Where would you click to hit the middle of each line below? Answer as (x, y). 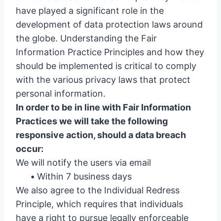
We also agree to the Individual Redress (98, 190)
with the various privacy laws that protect (103, 80)
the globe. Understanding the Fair (86, 38)
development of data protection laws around (109, 24)
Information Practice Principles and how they (110, 52)
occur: (30, 149)
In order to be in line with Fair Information (103, 107)
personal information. (61, 93)
